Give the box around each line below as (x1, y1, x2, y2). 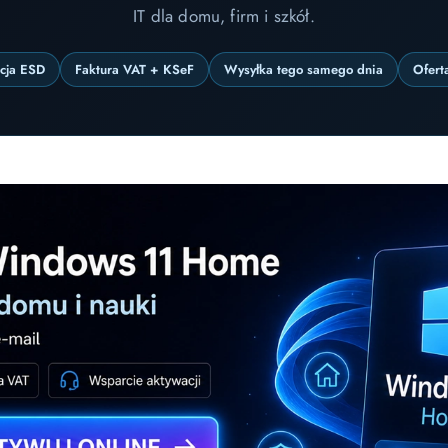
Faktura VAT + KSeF (75, 60, 194, 80)
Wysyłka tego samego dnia (224, 60, 383, 80)
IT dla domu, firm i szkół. (133, 4, 315, 29)
